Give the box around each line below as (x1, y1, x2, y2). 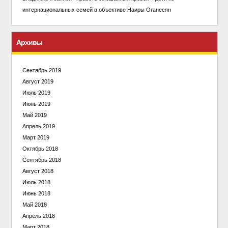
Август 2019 (22, 78, 53, 84)
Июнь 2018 (22, 190, 50, 196)
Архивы (16, 38, 43, 46)
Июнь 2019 (22, 101, 50, 107)
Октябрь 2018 (22, 146, 58, 152)
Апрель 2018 (22, 213, 55, 219)
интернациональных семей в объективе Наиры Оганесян (22, 6, 171, 13)
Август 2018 (22, 168, 53, 174)
